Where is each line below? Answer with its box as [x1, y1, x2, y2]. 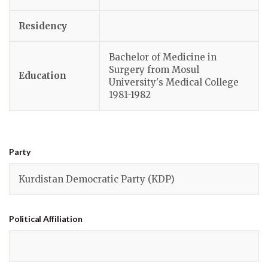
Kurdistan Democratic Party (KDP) [19, 173, 175, 185]
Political [9, 214, 43, 224]
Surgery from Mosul [109, 64, 199, 75]
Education [19, 70, 66, 81]
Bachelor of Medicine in [109, 51, 217, 63]
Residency [19, 20, 67, 32]
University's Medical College [109, 77, 239, 88]
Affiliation [42, 214, 83, 224]
